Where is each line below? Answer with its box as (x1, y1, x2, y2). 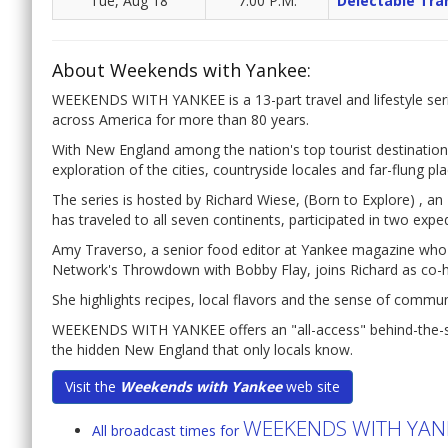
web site (282, 377, 340, 397)
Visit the (65, 377, 120, 397)
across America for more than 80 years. (52, 110, 309, 130)
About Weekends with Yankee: (52, 58, 311, 83)
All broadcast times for (92, 421, 243, 441)
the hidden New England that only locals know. (52, 340, 353, 360)
